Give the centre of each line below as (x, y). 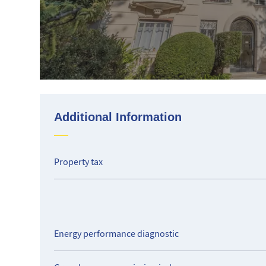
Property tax (79, 162)
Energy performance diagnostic (117, 234)
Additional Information (118, 117)
